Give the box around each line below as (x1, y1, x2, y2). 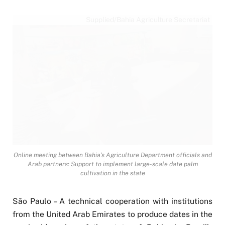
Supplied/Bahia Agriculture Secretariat (86, 16, 210, 24)
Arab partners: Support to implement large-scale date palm (27, 160, 198, 168)
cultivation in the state (80, 169, 145, 177)
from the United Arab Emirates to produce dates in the (13, 209, 212, 219)
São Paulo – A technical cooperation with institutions (13, 196, 212, 206)
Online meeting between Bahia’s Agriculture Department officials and (13, 151, 212, 159)
